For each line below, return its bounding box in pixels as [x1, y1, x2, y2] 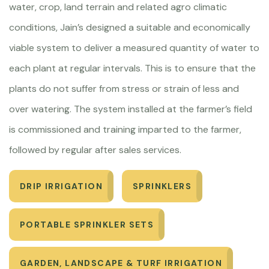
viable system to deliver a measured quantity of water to [9, 41, 259, 54]
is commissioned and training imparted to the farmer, [9, 123, 241, 136]
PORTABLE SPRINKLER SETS [20, 219, 154, 230]
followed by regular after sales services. [9, 144, 181, 156]
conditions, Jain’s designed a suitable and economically [9, 21, 250, 34]
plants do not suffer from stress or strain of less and [9, 82, 239, 95]
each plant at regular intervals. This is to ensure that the [9, 62, 256, 74]
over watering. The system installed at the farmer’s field [9, 103, 252, 115]
